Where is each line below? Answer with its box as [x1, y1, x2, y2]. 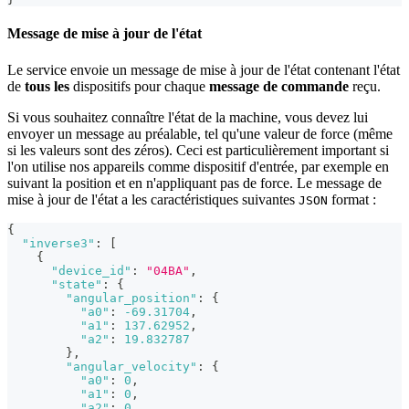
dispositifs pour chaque [69, 78, 209, 94]
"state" [51, 277, 102, 291]
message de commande [209, 78, 349, 94]
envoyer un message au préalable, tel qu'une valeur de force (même [7, 125, 393, 142]
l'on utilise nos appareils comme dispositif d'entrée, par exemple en [7, 158, 389, 174]
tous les [25, 78, 69, 94]
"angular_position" [66, 290, 197, 305]
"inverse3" [22, 236, 95, 250]
